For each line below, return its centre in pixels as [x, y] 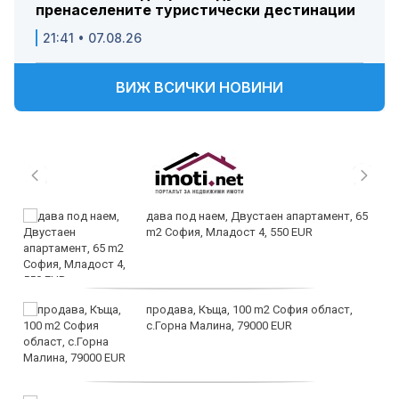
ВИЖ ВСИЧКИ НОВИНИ [199, 88]
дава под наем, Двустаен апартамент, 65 [257, 216]
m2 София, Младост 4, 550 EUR [229, 232]
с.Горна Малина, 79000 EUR [219, 326]
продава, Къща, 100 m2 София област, [249, 310]
